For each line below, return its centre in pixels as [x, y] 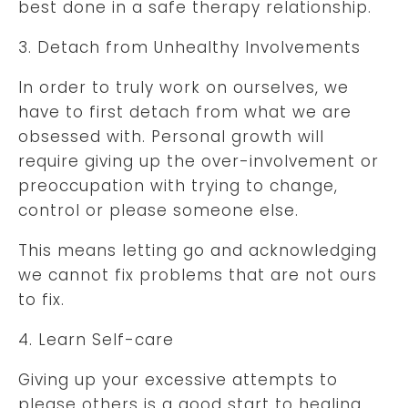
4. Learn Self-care [96, 339]
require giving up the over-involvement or [199, 161]
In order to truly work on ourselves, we [184, 87]
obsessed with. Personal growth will [171, 136]
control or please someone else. [158, 210]
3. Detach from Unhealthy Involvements [189, 47]
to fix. [41, 299]
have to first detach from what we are [185, 112]
